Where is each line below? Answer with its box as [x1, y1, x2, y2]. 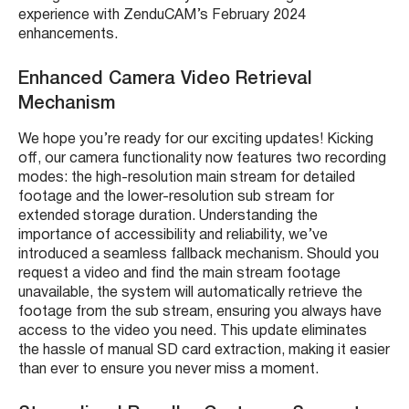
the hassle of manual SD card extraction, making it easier [18, 343, 390, 357]
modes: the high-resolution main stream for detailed [18, 171, 355, 184]
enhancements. [18, 27, 118, 41]
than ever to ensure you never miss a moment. [18, 362, 319, 376]
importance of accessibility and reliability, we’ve [18, 228, 328, 242]
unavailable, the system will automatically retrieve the [18, 286, 362, 299]
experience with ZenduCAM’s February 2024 [18, 8, 306, 22]
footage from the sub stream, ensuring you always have [18, 305, 382, 319]
